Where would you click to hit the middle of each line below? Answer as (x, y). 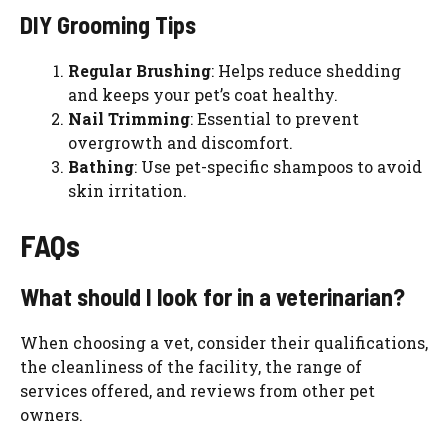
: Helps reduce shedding (306, 71)
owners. (51, 415)
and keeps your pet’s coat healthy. (203, 95)
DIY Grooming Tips (108, 25)
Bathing (101, 167)
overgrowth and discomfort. (180, 143)
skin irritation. (127, 191)
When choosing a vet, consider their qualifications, (224, 343)
